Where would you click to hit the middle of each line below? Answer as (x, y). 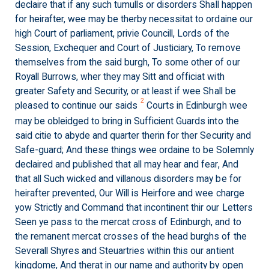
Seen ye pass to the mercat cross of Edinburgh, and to (128, 222)
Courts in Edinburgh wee (196, 106)
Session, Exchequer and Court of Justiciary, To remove (128, 48)
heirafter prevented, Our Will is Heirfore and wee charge (130, 193)
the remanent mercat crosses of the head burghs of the (131, 237)
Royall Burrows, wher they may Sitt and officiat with (120, 77)
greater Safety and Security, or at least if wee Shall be (125, 91)
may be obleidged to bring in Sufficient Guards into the (127, 121)
